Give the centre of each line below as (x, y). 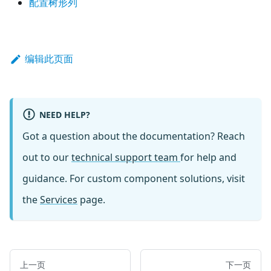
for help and (208, 157)
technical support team (126, 157)
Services (59, 199)
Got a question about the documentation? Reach (134, 136)
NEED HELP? (64, 114)
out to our (47, 157)
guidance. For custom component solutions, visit (134, 178)
